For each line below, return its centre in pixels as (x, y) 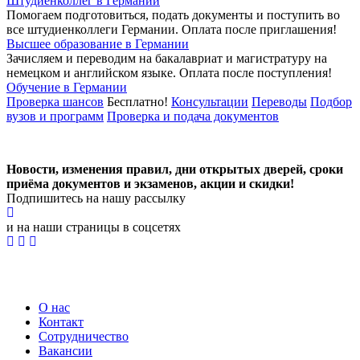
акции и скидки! (247, 184)
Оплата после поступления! (256, 73)
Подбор (331, 102)
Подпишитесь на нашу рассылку (96, 198)
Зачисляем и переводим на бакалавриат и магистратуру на (167, 59)
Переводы (279, 102)
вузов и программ (55, 117)
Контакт (61, 322)
